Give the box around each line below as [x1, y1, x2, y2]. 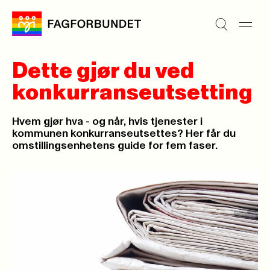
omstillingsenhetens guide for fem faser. [12, 140, 218, 151]
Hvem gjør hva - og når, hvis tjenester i [12, 116, 202, 127]
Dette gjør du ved [12, 60, 194, 82]
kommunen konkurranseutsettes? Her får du [12, 128, 236, 139]
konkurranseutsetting [12, 82, 253, 104]
